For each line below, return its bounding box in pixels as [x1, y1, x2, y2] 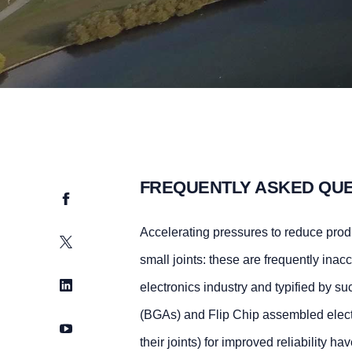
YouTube [60, 321, 110, 334]
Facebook [60, 191, 115, 204]
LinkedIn [60, 277, 108, 291]
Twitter [60, 234, 97, 247]
